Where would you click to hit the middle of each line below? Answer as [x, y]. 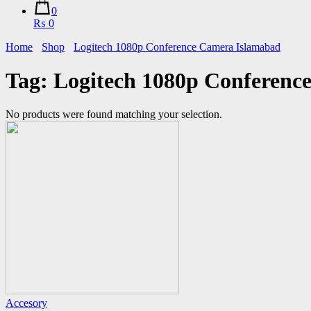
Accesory [26, 303]
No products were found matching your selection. [114, 115]
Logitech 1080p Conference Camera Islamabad [177, 47]
